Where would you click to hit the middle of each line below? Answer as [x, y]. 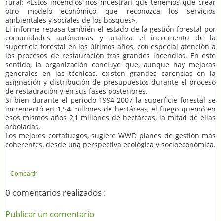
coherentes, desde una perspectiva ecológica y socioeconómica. [110, 145]
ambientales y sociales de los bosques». [71, 20]
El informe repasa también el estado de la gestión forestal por [110, 29]
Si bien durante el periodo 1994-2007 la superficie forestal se [110, 100]
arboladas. [23, 127]
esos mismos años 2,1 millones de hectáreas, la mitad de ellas [110, 118]
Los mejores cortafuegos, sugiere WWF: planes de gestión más [110, 136]
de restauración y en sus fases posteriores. [76, 91]
